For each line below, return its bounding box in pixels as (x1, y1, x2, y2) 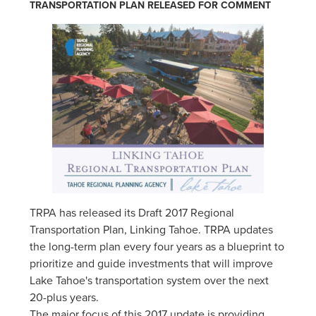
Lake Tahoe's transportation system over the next (30, 273, 269, 288)
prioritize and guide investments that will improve (30, 256, 274, 271)
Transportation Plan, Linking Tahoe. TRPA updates (30, 222, 274, 237)
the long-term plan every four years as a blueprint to (30, 239, 285, 254)
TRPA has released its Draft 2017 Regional (30, 205, 235, 220)
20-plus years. (30, 290, 99, 305)
